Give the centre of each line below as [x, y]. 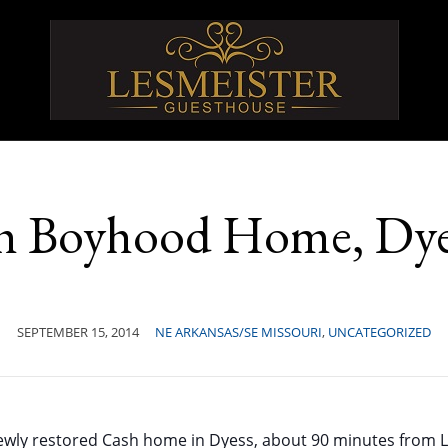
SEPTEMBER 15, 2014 [78, 332]
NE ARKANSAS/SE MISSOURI [238, 332]
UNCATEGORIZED [379, 332]
